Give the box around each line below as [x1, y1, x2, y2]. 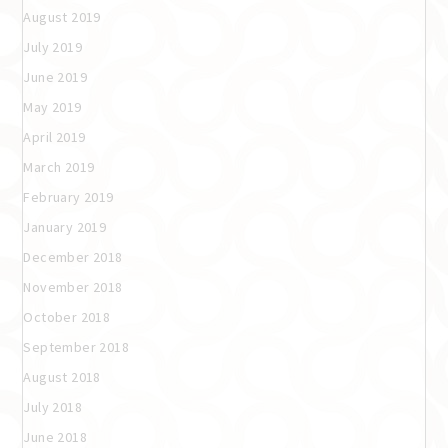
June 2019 [23, 67, 87, 86]
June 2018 [23, 427, 87, 446]
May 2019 [23, 97, 82, 116]
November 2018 [23, 277, 123, 296]
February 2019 [23, 187, 114, 206]
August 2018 [23, 367, 101, 386]
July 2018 [23, 397, 82, 416]
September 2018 [23, 337, 129, 356]
